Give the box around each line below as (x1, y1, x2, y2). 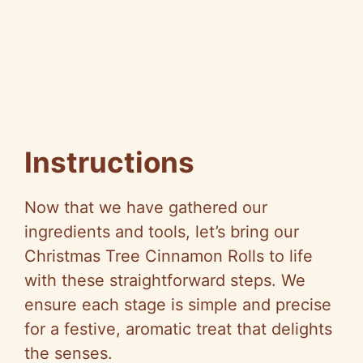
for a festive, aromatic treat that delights (24, 319, 332, 340)
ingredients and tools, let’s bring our (24, 222, 299, 242)
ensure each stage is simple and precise (24, 295, 331, 315)
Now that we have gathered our (24, 198, 267, 218)
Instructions (24, 145, 194, 180)
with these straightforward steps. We (24, 271, 305, 291)
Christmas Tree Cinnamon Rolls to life (24, 246, 313, 267)
